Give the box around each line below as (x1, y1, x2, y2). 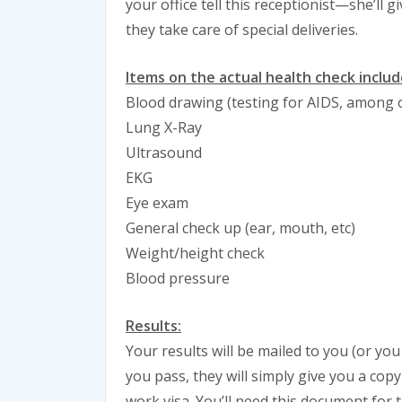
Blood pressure (126, 268, 230, 289)
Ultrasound (126, 143, 202, 163)
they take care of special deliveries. (126, 20, 358, 40)
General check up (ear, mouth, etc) (126, 218, 355, 239)
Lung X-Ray (126, 118, 202, 138)
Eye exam (126, 193, 188, 214)
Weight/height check (126, 243, 265, 264)
